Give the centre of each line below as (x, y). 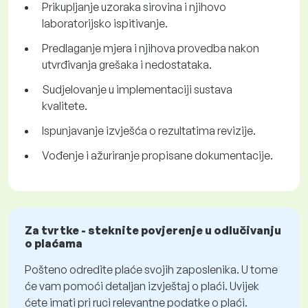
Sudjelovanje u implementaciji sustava (137, 90)
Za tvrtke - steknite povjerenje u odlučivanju (153, 231)
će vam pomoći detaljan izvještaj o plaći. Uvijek (142, 286)
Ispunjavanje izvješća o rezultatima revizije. (149, 131)
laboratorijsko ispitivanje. (105, 24)
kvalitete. (65, 106)
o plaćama (54, 244)
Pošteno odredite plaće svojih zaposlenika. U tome (151, 270)
